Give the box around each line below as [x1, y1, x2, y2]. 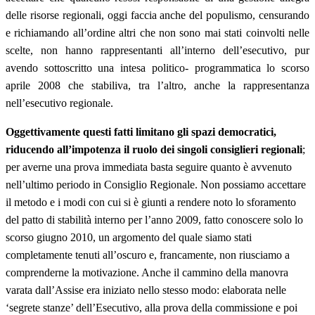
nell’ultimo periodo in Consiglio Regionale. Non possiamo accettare [6, 178, 306, 191]
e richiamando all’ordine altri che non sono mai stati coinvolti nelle [6, 26, 309, 39]
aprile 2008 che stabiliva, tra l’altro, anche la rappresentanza [6, 79, 309, 91]
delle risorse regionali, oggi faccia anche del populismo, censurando [6, 8, 309, 21]
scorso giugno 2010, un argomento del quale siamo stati [6, 231, 252, 243]
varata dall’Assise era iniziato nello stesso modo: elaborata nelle [6, 283, 286, 296]
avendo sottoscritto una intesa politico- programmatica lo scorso [6, 61, 309, 74]
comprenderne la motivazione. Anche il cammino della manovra [6, 266, 288, 278]
